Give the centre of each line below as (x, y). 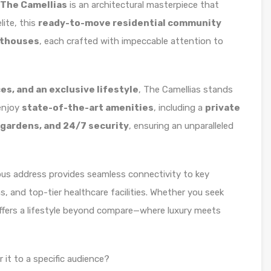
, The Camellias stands (186, 90)
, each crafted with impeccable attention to (131, 41)
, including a (179, 108)
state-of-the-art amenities (88, 108)
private (223, 108)
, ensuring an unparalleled (181, 126)
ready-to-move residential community (130, 23)
